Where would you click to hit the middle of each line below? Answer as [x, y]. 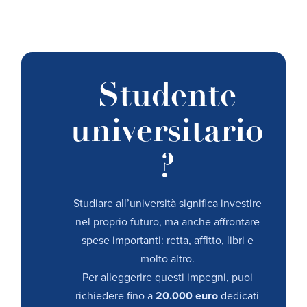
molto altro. [167, 259]
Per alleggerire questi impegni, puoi [167, 278]
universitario [168, 133]
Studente [168, 98]
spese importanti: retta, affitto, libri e [167, 241]
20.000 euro [187, 296]
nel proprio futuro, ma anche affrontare [167, 222]
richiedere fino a [116, 296]
